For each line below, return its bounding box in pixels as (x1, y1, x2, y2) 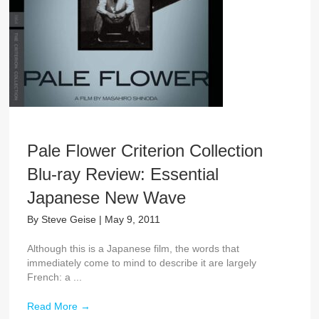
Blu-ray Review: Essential (26, 164, 219, 184)
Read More (26, 300, 80, 312)
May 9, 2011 (104, 213, 160, 225)
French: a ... (26, 271, 82, 283)
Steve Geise (41, 213, 99, 225)
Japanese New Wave (26, 187, 186, 207)
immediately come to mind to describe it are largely (26, 256, 256, 268)
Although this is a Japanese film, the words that (26, 242, 239, 254)
